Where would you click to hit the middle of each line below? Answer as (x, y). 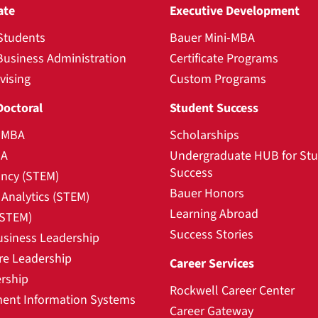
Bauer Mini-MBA (212, 38)
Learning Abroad (214, 214)
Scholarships (204, 135)
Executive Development (235, 11)
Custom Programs (218, 79)
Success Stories (212, 234)
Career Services (212, 263)
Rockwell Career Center (232, 290)
